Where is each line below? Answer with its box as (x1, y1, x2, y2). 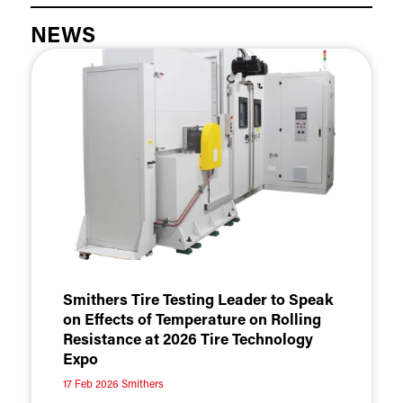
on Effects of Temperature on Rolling (62, 312, 321, 328)
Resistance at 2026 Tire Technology (62, 332, 313, 348)
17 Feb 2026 (62, 379, 119, 390)
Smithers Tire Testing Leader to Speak (62, 292, 333, 309)
